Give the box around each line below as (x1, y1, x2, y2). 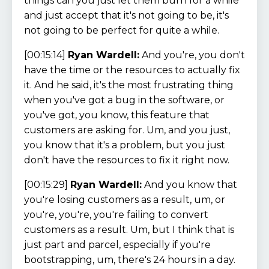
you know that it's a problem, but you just (24, 139, 225, 151)
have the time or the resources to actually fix (24, 64, 240, 76)
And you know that (142, 178, 237, 190)
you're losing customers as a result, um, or (24, 193, 225, 205)
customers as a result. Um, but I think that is (24, 223, 234, 235)
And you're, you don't (139, 49, 245, 61)
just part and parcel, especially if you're (24, 238, 211, 250)
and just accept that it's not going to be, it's (24, 9, 229, 21)
